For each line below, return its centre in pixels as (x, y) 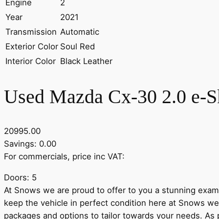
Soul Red (77, 47)
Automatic (80, 32)
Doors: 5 (20, 178)
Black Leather (86, 61)
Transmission (31, 32)
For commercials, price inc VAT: (64, 157)
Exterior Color (32, 47)
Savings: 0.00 (30, 144)
